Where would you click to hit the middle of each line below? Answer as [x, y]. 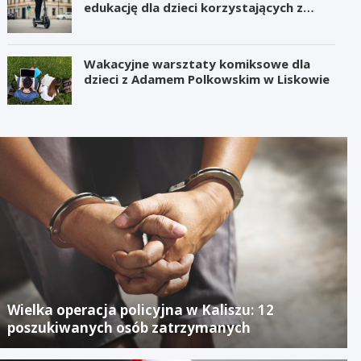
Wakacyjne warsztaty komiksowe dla [197, 63]
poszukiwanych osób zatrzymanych [129, 327]
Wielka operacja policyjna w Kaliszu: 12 [141, 309]
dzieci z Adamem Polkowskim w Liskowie [207, 79]
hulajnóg [110, 22]
